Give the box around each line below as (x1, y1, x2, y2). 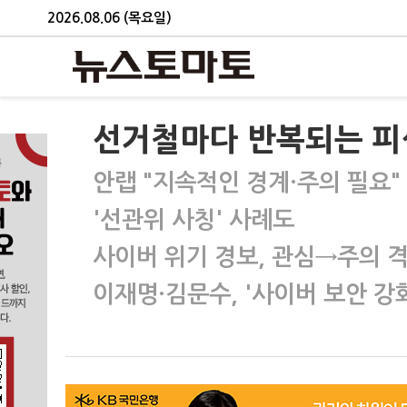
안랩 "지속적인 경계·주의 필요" (93, 171, 401, 194)
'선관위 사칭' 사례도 (93, 208, 294, 232)
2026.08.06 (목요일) (47, 10, 172, 25)
